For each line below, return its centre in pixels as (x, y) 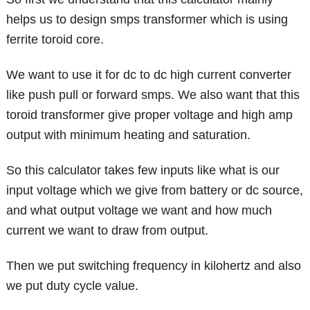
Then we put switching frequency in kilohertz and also (154, 265)
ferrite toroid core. (55, 39)
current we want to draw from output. (108, 230)
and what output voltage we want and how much (139, 210)
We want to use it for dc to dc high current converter (149, 74)
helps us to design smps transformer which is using (147, 19)
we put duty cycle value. (73, 285)
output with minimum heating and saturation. (129, 135)
